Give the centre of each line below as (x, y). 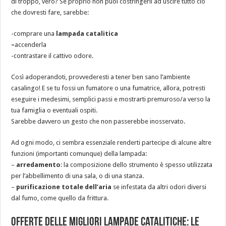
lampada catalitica (87, 34)
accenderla (31, 45)
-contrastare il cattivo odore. (52, 56)
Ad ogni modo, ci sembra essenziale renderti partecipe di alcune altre (111, 143)
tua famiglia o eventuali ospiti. (54, 110)
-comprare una (34, 34)
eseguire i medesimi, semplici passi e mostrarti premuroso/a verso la (111, 99)
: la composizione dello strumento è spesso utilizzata (137, 165)
